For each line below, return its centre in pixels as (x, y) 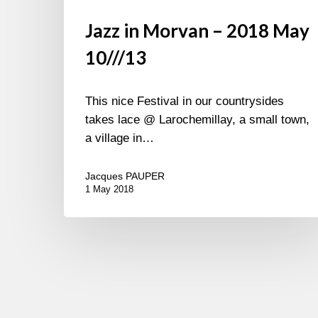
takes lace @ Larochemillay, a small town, (197, 120)
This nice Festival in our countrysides (185, 102)
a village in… (120, 138)
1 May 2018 (109, 190)
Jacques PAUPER (125, 176)
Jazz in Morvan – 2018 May (197, 31)
